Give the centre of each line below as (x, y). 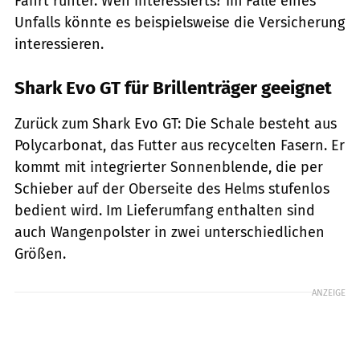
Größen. (40, 254)
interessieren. (59, 44)
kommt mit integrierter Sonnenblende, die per (169, 167)
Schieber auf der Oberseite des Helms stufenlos (172, 188)
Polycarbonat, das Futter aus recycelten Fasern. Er (180, 145)
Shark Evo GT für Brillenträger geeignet (173, 88)
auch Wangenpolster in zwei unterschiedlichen (170, 232)
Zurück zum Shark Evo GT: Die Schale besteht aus (176, 123)
